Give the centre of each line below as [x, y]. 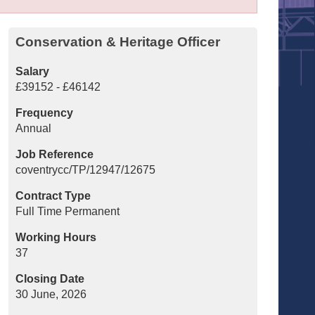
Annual [34, 129]
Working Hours [56, 238]
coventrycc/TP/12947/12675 [86, 170]
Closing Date [50, 279]
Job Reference [55, 155]
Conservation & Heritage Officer [118, 42]
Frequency [45, 113]
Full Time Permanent [68, 212]
